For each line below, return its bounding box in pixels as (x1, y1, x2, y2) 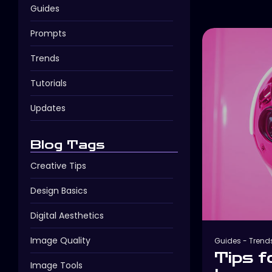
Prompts (30, 27, 66, 39)
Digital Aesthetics (30, 209, 104, 222)
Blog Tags (30, 137, 104, 152)
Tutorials (30, 76, 67, 89)
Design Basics (30, 184, 87, 197)
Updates (30, 101, 66, 114)
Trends (30, 52, 59, 64)
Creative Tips (30, 159, 86, 172)
